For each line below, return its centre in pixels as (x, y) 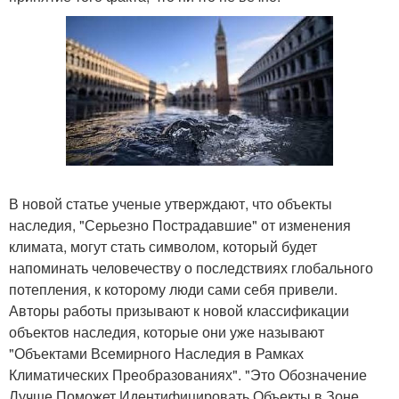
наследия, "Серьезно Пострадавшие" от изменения (180, 224)
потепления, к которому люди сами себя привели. (173, 289)
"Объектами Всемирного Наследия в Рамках (156, 353)
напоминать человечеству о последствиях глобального (191, 267)
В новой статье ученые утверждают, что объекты (171, 203)
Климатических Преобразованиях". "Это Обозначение (188, 374)
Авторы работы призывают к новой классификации (179, 310)
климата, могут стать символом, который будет (163, 246)
